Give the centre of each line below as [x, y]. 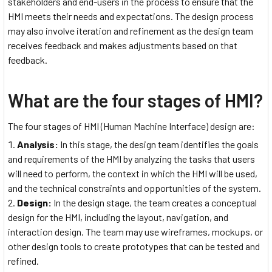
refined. [23, 261]
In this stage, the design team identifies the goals [158, 144]
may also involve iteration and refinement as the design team [131, 30]
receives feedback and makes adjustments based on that [123, 45]
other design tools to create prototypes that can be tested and [134, 246]
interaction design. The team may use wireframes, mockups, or [135, 232]
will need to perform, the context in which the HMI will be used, [133, 174]
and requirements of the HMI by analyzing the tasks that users [131, 159]
